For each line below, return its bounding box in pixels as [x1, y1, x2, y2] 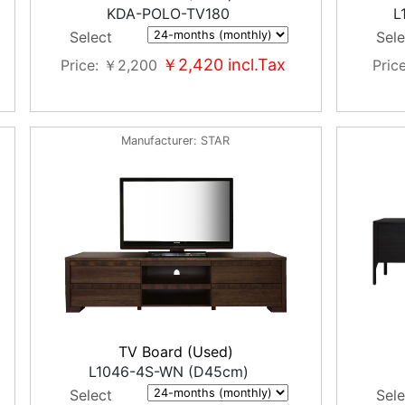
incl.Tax [222, 55, 286, 74]
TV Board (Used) [118, 343, 233, 361]
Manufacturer [121, 134, 194, 147]
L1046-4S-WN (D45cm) [88, 363, 249, 381]
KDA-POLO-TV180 [107, 5, 231, 23]
